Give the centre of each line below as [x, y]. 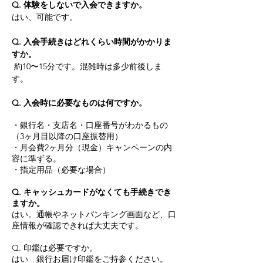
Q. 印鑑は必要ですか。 [57, 248]
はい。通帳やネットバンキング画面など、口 [94, 214]
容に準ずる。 [36, 159]
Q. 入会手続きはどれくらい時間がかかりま [92, 42]
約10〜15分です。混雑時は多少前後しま [87, 66]
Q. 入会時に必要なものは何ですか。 [82, 103]
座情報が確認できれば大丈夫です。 [77, 225]
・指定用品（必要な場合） [61, 170]
